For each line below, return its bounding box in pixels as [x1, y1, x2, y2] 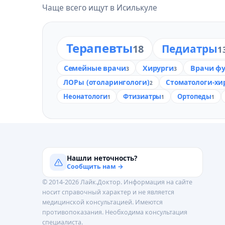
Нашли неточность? [67, 153, 137, 163]
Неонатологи [63, 92, 107, 101]
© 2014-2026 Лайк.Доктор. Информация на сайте [42, 178, 192, 187]
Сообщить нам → [67, 162, 124, 171]
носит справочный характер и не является [42, 188, 174, 197]
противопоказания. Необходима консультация [42, 208, 187, 217]
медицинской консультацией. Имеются [42, 198, 163, 207]
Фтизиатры [123, 92, 162, 101]
